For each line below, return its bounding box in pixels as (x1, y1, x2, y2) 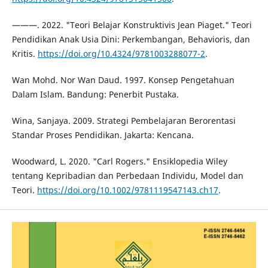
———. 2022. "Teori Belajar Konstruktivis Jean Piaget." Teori (11, 19, 252, 31)
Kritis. (11, 47, 38, 59)
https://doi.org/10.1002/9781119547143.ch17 (36, 184, 218, 196)
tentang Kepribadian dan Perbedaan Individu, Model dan (11, 169, 243, 181)
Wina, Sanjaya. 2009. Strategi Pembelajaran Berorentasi (11, 114, 236, 126)
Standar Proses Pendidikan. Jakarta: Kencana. (11, 129, 194, 141)
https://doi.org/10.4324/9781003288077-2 (37, 47, 205, 59)
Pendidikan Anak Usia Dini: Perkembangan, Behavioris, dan (11, 33, 250, 45)
